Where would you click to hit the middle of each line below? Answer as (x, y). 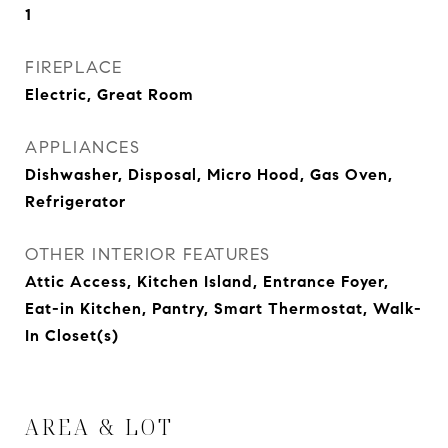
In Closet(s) (72, 335)
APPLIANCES (82, 147)
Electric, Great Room (109, 94)
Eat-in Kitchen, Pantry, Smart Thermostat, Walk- (223, 308)
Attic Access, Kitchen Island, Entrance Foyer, (207, 281)
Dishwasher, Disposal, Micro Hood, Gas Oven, (209, 174)
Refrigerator (75, 201)
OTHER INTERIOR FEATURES (148, 254)
